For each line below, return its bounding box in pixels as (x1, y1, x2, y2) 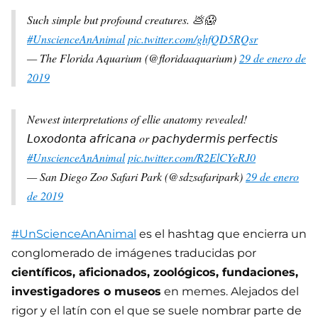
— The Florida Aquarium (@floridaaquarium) (27, 50, 239, 66)
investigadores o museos (11, 285, 161, 299)
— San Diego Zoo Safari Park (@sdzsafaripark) (27, 169, 246, 185)
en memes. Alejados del (161, 285, 299, 299)
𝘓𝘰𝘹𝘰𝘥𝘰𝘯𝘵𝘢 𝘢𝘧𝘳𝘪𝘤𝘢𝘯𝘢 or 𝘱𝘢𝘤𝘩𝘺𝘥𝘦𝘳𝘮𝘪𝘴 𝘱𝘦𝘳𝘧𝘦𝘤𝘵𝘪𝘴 (27, 131, 278, 146)
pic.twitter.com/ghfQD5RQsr (128, 31, 258, 47)
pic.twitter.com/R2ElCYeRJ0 (128, 150, 256, 165)
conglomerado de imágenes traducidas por (11, 246, 256, 261)
